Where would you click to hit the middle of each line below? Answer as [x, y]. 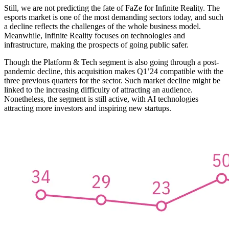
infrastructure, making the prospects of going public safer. [96, 45]
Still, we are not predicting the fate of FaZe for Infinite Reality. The [112, 8]
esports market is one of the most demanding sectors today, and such [114, 17]
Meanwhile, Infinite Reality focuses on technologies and [95, 36]
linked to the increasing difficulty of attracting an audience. [98, 90]
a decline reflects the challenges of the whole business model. [102, 27]
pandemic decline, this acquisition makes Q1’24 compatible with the [114, 72]
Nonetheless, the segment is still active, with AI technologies [101, 99]
